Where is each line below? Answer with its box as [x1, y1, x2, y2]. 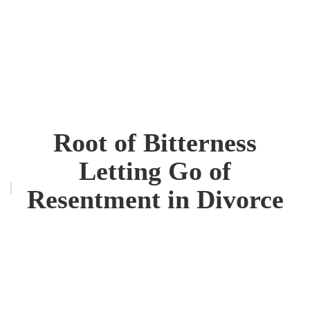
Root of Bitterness [53, 128, 257, 158]
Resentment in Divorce [26, 185, 284, 215]
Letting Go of [79, 156, 231, 186]
